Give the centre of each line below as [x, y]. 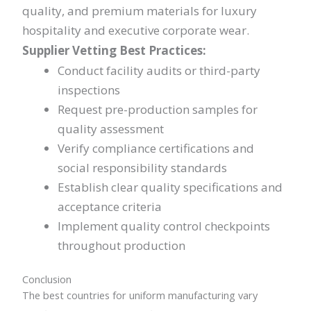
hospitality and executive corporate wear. [136, 31]
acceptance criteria [110, 207]
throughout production [122, 246]
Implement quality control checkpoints [164, 226]
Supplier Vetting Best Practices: [115, 51]
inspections [89, 90]
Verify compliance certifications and [156, 149]
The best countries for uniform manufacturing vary [140, 295]
